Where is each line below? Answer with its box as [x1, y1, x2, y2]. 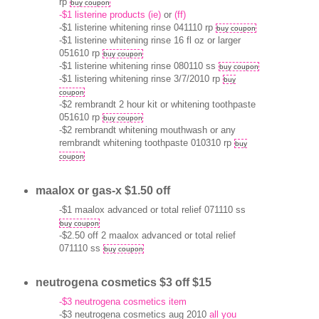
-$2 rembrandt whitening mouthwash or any [58, 125, 236, 136]
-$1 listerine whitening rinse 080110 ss [58, 61, 219, 72]
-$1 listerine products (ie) [58, 9, 161, 21]
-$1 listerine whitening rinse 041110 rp [58, 22, 216, 33]
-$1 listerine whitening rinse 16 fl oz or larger [58, 35, 241, 46]
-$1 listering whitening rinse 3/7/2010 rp [58, 73, 223, 85]
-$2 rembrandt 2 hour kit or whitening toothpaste [58, 99, 256, 110]
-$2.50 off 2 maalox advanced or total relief [58, 229, 236, 241]
